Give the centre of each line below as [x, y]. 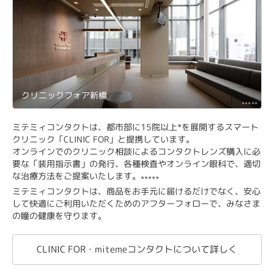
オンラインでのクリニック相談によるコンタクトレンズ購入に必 [136, 152]
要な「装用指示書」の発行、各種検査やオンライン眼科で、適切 [136, 164]
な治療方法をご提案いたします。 [76, 176]
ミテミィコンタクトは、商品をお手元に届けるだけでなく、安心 [136, 191]
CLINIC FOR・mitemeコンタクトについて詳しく [137, 249]
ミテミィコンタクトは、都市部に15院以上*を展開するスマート [135, 127]
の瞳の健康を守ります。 [59, 215]
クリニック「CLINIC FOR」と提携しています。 [103, 139]
